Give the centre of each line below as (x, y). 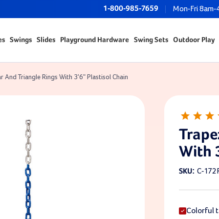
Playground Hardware (94, 40)
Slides (46, 40)
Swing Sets (151, 40)
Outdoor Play (194, 40)
